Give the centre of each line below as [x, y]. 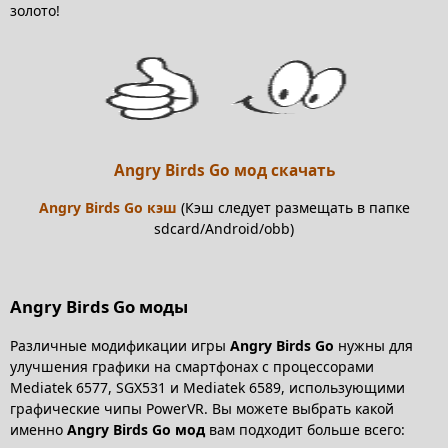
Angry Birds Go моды [99, 307]
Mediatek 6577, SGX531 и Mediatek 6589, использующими [207, 388]
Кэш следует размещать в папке [297, 207]
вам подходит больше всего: [305, 430]
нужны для [373, 346]
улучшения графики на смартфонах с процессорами [192, 367]
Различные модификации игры [120, 346]
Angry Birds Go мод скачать [224, 171]
